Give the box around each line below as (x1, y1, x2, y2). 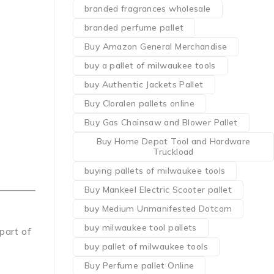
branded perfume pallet (84, 22, 184, 33)
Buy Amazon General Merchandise (84, 41, 228, 52)
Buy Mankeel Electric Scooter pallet (84, 184, 232, 195)
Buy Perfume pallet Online (84, 260, 194, 271)
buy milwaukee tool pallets (84, 222, 197, 233)
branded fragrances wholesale (84, 3, 211, 14)
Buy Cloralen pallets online (84, 98, 195, 109)
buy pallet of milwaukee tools (84, 241, 208, 252)
